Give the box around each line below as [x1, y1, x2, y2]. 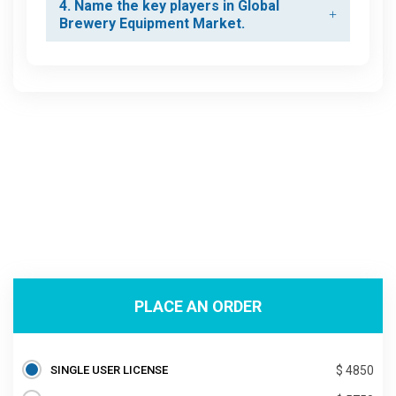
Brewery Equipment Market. [59, 15, 245, 33]
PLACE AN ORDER [134, 296, 262, 316]
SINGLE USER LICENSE [50, 363, 168, 377]
